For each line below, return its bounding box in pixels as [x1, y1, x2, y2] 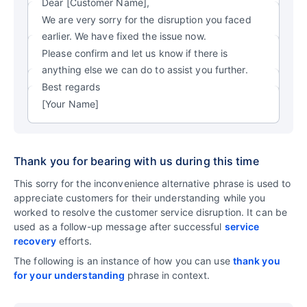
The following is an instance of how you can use [14, 254, 233, 267]
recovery [14, 234, 56, 247]
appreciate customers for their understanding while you [14, 191, 266, 204]
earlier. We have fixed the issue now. [42, 29, 206, 42]
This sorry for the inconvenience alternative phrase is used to [14, 177, 291, 189]
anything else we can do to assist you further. [42, 63, 248, 75]
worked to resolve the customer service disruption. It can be [14, 206, 288, 218]
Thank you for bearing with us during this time [14, 153, 259, 168]
